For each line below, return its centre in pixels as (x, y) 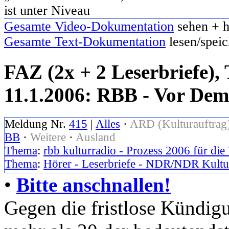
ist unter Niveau (47, 10)
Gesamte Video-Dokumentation (89, 26)
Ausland (96, 138)
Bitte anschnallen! (94, 185)
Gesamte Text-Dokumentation (85, 41)
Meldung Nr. (37, 124)
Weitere (48, 138)
